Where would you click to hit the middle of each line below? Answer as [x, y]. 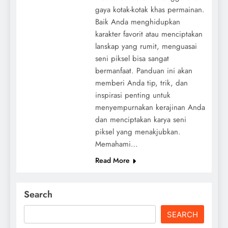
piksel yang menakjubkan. [138, 132]
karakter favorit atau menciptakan [149, 34]
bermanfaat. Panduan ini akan [144, 71]
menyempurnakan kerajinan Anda [150, 108]
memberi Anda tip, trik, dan [141, 83]
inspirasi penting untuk [133, 95]
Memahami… [116, 144]
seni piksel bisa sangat [132, 59]
